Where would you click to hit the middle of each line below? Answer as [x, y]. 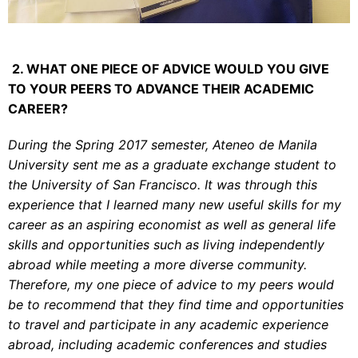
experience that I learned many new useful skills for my [175, 204]
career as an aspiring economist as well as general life [172, 224]
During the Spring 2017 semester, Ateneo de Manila [163, 144]
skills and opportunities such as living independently [166, 244]
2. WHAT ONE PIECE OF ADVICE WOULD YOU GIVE [171, 68]
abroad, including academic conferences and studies [167, 344]
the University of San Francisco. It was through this [163, 184]
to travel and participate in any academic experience [168, 324]
